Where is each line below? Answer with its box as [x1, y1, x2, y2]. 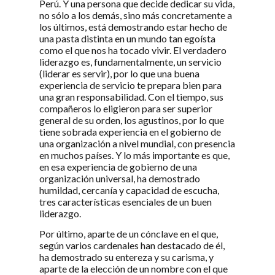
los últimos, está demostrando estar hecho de [39, 20, 227, 33]
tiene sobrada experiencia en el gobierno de [39, 125, 221, 137]
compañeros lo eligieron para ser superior [39, 102, 212, 114]
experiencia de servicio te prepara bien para [39, 79, 222, 91]
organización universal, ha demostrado [39, 172, 200, 184]
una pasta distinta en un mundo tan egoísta [39, 32, 215, 44]
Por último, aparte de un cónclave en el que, [39, 228, 218, 240]
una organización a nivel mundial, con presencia [39, 137, 235, 149]
